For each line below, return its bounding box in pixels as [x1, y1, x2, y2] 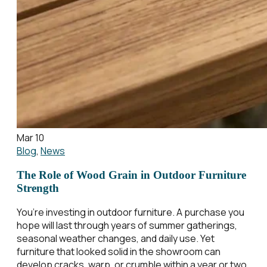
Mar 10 [17, 131, 44, 144]
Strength [17, 181, 59, 194]
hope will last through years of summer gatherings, [17, 219, 237, 232]
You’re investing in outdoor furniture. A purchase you [17, 206, 244, 219]
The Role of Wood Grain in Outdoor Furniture [17, 168, 246, 181]
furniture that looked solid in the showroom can [17, 245, 221, 259]
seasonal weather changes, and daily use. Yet [17, 232, 215, 246]
